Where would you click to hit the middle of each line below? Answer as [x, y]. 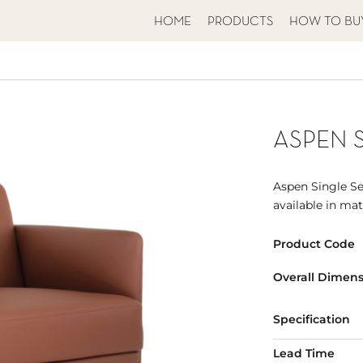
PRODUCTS [240, 22]
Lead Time [304, 353]
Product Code [314, 243]
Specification [312, 319]
